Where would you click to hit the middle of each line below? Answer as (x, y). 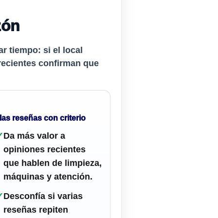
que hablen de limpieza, (53, 163)
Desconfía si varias (43, 196)
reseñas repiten (36, 210)
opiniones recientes (45, 150)
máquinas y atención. (48, 177)
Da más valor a (35, 136)
